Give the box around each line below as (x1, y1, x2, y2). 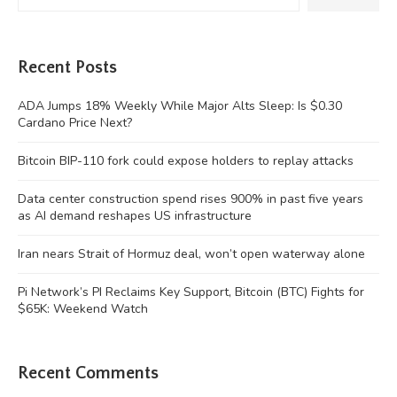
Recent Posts (18, 57, 117, 77)
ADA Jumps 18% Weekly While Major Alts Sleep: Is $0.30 (18, 97, 342, 114)
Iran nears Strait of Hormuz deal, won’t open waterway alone (18, 245, 365, 262)
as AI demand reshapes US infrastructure (18, 206, 252, 224)
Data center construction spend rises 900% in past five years (18, 190, 363, 207)
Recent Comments (18, 362, 159, 383)
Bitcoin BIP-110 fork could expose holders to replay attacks (18, 152, 354, 169)
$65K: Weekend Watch (18, 300, 148, 317)
